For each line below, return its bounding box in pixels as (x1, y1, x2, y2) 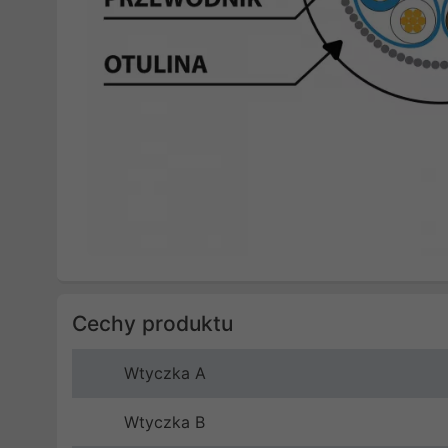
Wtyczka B (124, 411, 205, 432)
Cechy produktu (72, 310, 233, 336)
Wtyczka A (124, 362, 206, 383)
